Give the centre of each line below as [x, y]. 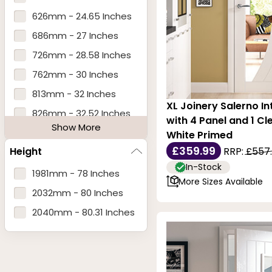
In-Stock [204, 167]
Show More [76, 127]
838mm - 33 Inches [76, 133]
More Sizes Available [221, 181]
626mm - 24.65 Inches [82, 16]
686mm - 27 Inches [75, 36]
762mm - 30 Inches [75, 75]
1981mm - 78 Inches [76, 174]
